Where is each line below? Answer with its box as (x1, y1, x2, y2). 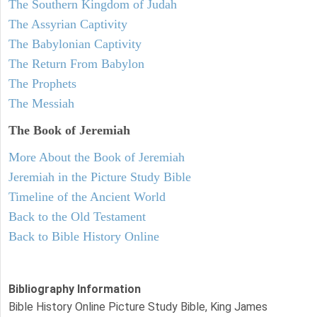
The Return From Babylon (8, 56, 144, 71)
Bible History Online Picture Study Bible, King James (8, 299, 267, 313)
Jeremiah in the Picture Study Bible (8, 169, 191, 184)
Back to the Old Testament (8, 209, 146, 224)
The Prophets (8, 76, 76, 91)
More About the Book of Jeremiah (8, 149, 185, 164)
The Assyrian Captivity (8, 16, 127, 31)
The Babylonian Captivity (8, 36, 142, 51)
